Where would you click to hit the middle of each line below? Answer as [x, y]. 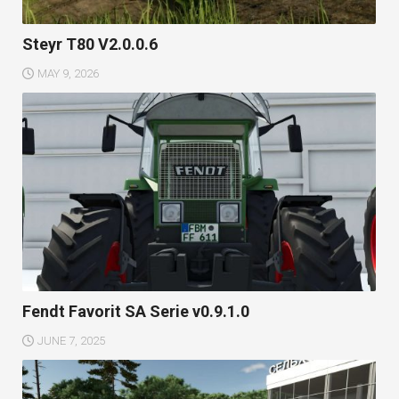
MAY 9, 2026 [68, 74]
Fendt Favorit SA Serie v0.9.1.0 [136, 312]
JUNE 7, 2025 [71, 341]
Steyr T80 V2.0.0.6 [90, 45]
